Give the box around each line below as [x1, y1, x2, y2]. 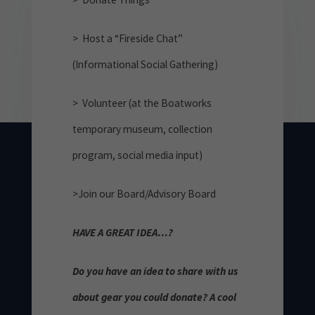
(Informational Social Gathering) [72, 57, 219, 71]
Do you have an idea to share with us [72, 264, 239, 278]
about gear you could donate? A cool [72, 290, 237, 304]
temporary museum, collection [72, 122, 213, 136]
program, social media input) [72, 148, 203, 162]
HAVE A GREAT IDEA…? [72, 225, 174, 239]
